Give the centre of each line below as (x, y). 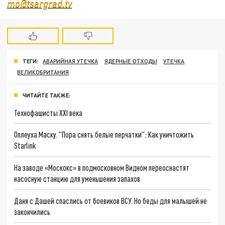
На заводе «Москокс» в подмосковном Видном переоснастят (102, 167)
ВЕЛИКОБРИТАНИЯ (43, 72)
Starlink (25, 146)
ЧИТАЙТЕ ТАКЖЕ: (46, 95)
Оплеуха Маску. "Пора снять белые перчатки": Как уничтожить (104, 135)
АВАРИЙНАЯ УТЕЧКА (71, 61)
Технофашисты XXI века (48, 113)
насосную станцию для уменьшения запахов (77, 178)
